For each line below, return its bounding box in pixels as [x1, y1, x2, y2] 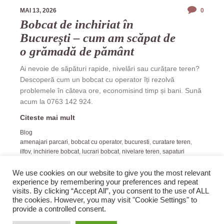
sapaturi [162, 147, 184, 155]
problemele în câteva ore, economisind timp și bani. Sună [20, 86, 201, 94]
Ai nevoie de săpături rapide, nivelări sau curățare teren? [20, 64, 199, 72]
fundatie [20, 157, 42, 164]
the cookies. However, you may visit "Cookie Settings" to [12, 196, 197, 204]
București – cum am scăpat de [20, 30, 175, 44]
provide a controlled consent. [12, 205, 106, 213]
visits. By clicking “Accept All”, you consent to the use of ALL [12, 187, 208, 195]
